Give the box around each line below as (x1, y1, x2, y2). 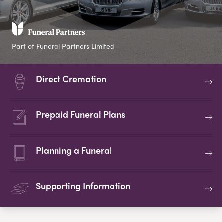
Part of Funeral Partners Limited (12, 41, 114, 51)
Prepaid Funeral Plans (36, 108, 125, 121)
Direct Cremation (36, 72, 106, 85)
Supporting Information (36, 179, 130, 192)
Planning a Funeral (36, 144, 112, 157)
